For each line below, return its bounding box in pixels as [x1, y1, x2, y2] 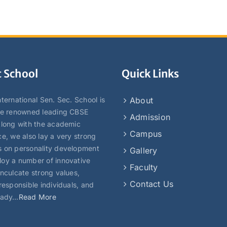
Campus [130, 129, 162, 139]
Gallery [130, 145, 158, 156]
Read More [18, 193, 56, 201]
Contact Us [130, 179, 174, 189]
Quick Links [122, 67, 179, 81]
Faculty [130, 162, 158, 172]
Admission [130, 112, 171, 122]
